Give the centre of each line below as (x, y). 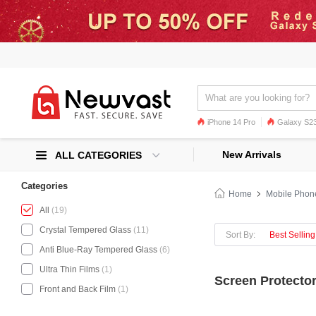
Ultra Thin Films (69, 269)
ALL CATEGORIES (98, 156)
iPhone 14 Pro (231, 122)
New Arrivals (252, 154)
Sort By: (241, 235)
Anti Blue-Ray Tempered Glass (98, 250)
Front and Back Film (78, 289)
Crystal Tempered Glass (85, 230)
